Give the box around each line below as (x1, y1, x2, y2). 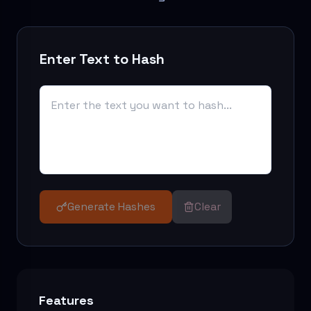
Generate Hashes (67, 199, 155, 214)
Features (39, 292, 94, 308)
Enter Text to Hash (40, 50, 165, 68)
